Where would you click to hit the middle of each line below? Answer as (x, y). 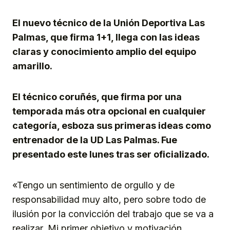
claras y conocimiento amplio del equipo (104, 52)
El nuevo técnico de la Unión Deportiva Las (109, 23)
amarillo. (32, 66)
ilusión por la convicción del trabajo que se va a (113, 214)
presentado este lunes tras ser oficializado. (111, 155)
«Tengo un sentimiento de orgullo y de (93, 185)
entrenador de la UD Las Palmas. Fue (95, 140)
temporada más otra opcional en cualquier (109, 111)
